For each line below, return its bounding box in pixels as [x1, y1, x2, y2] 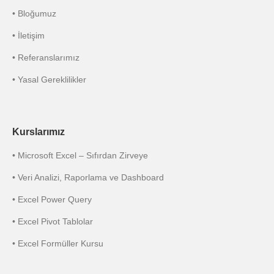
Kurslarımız [12, 127, 65, 138]
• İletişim [12, 31, 45, 41]
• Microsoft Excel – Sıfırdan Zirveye [12, 150, 148, 161]
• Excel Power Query [12, 194, 92, 205]
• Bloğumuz [12, 9, 56, 19]
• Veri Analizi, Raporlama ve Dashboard [12, 172, 164, 183]
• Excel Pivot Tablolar [12, 217, 93, 227]
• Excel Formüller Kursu [12, 239, 103, 249]
